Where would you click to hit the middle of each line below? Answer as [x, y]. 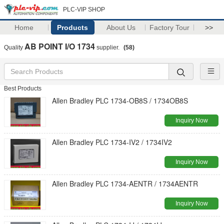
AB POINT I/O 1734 [60, 46]
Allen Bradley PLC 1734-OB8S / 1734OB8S [120, 100]
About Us [121, 27]
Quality [14, 47]
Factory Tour [170, 27]
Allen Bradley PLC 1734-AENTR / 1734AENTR [125, 183]
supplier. [108, 47]
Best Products [23, 88]
